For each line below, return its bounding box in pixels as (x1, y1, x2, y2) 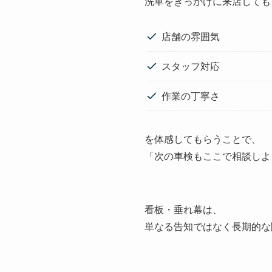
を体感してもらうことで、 (144, 132, 261, 146)
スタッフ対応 (161, 59, 220, 73)
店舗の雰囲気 (161, 29, 220, 44)
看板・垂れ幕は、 (144, 202, 222, 217)
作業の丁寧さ (161, 89, 220, 103)
